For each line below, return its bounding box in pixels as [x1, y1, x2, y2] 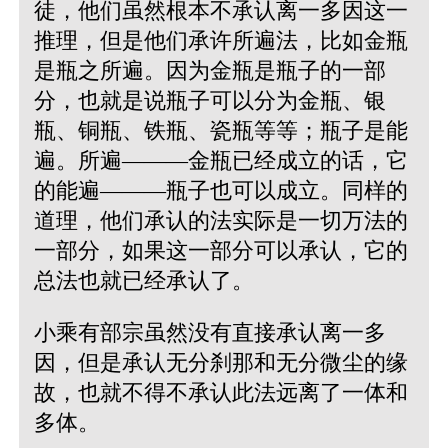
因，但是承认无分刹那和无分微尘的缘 [33, 349, 408, 375]
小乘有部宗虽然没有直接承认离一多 [33, 319, 386, 345]
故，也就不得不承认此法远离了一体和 [33, 379, 408, 405]
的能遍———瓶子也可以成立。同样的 [33, 177, 408, 203]
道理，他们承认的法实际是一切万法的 [33, 207, 408, 233]
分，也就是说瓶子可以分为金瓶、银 [33, 87, 386, 113]
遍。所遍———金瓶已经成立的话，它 [33, 147, 408, 173]
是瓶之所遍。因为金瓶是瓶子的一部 [33, 57, 386, 83]
